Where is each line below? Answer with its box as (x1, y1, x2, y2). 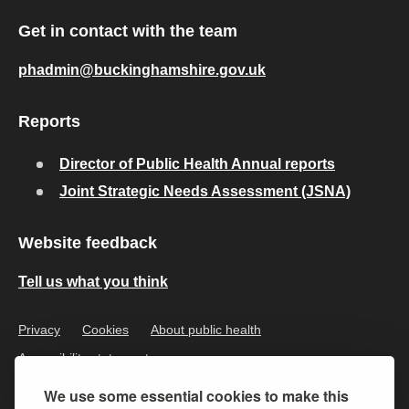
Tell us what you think (18, 274, 168, 289)
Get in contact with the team (18, 22, 237, 40)
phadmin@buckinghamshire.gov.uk (18, 62, 266, 78)
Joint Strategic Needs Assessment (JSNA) (59, 184, 351, 199)
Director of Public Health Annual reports (59, 156, 335, 172)
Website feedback (18, 234, 157, 252)
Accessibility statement (18, 351, 149, 365)
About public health (151, 322, 261, 337)
